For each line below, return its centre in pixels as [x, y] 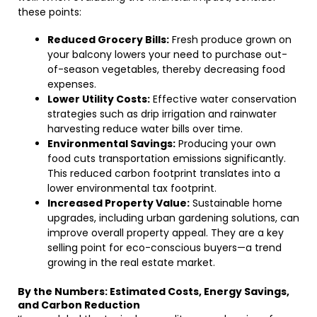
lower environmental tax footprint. [132, 188]
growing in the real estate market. [131, 263]
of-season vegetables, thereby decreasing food [166, 69]
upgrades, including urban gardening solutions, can [173, 218]
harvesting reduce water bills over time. [145, 129]
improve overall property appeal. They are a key [166, 233]
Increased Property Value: [119, 203]
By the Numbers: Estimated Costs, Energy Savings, [154, 292]
